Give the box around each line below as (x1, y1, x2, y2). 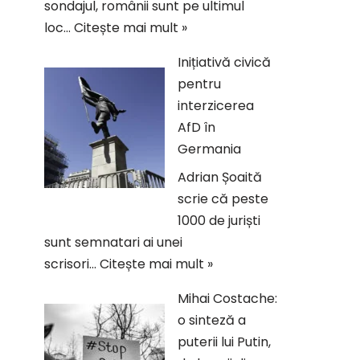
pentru (178, 75, 221, 93)
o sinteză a (178, 311, 246, 329)
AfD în (178, 118, 215, 137)
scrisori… (44, 255, 100, 273)
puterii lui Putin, (178, 333, 271, 351)
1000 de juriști (178, 211, 260, 230)
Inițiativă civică (178, 53, 271, 72)
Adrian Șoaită (178, 168, 262, 186)
